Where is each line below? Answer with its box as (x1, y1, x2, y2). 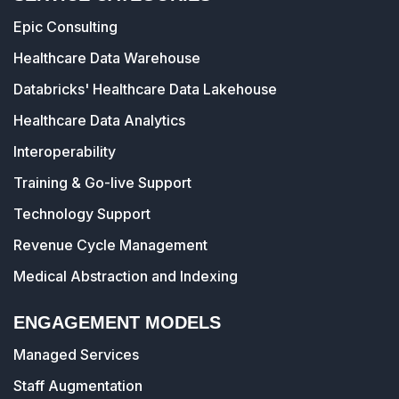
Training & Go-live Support (13, 174, 191, 191)
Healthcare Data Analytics (13, 111, 185, 129)
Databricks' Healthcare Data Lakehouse (13, 80, 277, 98)
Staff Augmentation (13, 377, 142, 395)
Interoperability (13, 142, 116, 160)
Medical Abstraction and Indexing (13, 267, 238, 285)
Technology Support (13, 205, 151, 223)
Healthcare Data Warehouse (13, 49, 200, 67)
